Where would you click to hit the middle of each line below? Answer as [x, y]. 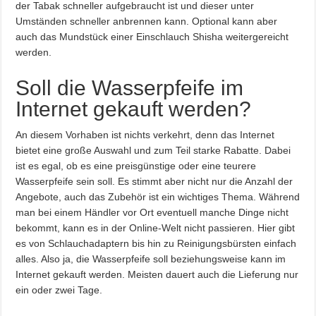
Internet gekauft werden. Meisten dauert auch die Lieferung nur [157, 275]
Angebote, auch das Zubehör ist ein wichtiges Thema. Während [158, 197]
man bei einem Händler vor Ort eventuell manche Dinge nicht [152, 213]
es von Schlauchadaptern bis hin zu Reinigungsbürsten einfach [156, 244]
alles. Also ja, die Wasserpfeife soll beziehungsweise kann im [151, 259]
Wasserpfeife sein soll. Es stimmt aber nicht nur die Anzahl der [154, 182]
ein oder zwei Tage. [59, 290]
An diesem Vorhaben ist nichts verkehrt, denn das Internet [145, 135]
